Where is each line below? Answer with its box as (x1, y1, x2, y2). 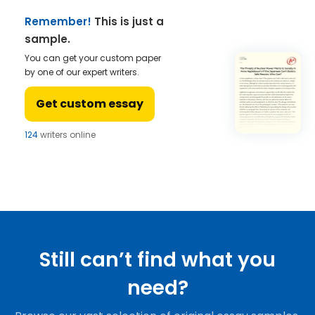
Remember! (25, 14, 91, 29)
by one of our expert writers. (25, 66, 139, 78)
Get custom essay (36, 96, 143, 112)
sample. (25, 32, 70, 46)
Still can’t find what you (39, 246, 276, 274)
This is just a (91, 14, 164, 29)
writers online (38, 129, 96, 141)
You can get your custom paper (25, 52, 161, 64)
